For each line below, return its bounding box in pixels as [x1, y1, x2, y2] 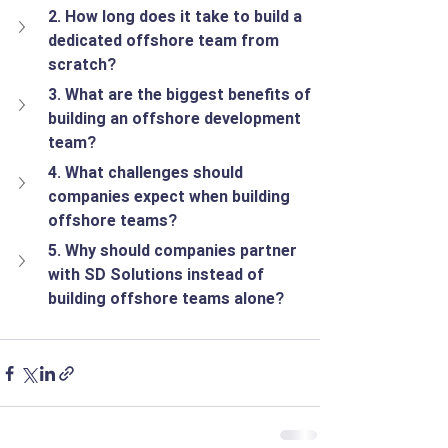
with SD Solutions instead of [48, 265, 268, 284]
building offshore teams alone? [48, 289, 284, 308]
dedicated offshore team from [48, 31, 283, 50]
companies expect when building [48, 187, 294, 206]
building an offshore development [48, 109, 305, 128]
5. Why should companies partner [48, 241, 301, 260]
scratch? [48, 55, 116, 74]
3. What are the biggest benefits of [48, 85, 315, 104]
